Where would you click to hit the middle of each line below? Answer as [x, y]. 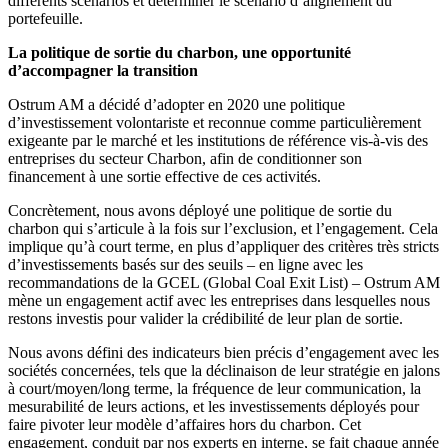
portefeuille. [45, 18]
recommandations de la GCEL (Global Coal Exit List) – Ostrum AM [224, 282]
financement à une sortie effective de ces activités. [164, 176]
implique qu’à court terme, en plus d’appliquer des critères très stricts [223, 246]
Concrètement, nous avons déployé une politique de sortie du [200, 210]
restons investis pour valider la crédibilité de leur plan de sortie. [205, 318]
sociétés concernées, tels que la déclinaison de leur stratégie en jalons [224, 370]
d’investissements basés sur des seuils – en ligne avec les [185, 264]
